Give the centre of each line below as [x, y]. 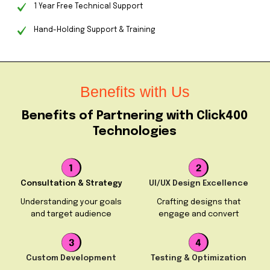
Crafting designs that [199, 202]
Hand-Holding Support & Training [94, 30]
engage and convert [199, 215]
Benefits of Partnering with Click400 [135, 116]
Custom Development [71, 259]
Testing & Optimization [199, 259]
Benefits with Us [135, 92]
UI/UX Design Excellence [199, 184]
